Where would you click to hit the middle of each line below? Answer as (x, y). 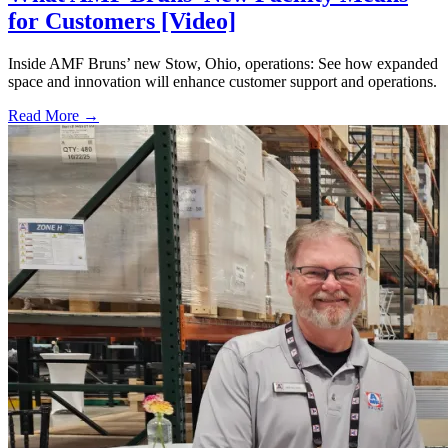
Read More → (53, 116)
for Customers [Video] (122, 21)
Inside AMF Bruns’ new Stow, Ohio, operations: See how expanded (223, 64)
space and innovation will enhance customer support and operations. (222, 82)
